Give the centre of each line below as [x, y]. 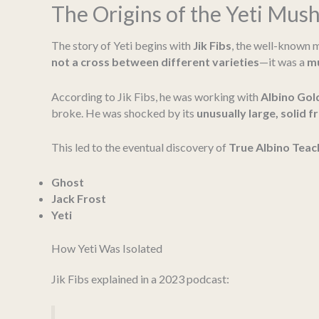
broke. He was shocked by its [124, 113]
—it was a [283, 62]
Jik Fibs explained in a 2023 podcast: [140, 278]
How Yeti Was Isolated [107, 248]
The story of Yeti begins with [122, 46]
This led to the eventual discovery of [140, 147]
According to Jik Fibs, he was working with [156, 96]
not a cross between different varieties [155, 62]
